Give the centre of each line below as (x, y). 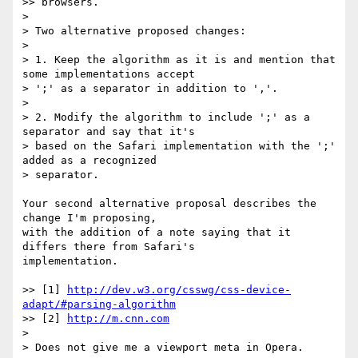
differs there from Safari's (109, 247)
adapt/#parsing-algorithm (99, 304)
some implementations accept (109, 74)
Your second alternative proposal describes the (169, 204)
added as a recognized (89, 161)
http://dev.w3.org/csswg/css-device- (179, 290)
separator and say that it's (109, 132)
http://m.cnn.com (118, 319)
